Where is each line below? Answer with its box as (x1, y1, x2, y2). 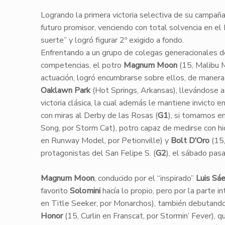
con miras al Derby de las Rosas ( (40, 110, 158, 121)
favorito (40, 185, 70, 196)
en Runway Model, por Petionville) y (40, 135, 171, 146)
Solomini (69, 185, 100, 196)
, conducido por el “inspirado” (94, 173, 196, 184)
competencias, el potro (40, 60, 124, 71)
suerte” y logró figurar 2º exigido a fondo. (40, 35, 184, 46)
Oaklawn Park (40, 85, 90, 96)
